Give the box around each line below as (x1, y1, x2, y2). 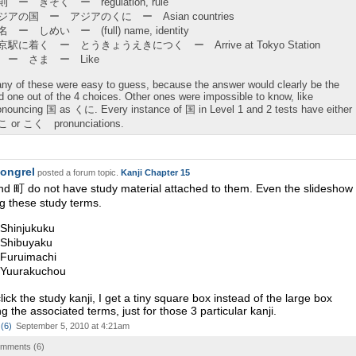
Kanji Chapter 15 (121, 168, 190, 177)
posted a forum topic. (35, 168, 121, 177)
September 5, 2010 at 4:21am (16, 321, 130, 331)
